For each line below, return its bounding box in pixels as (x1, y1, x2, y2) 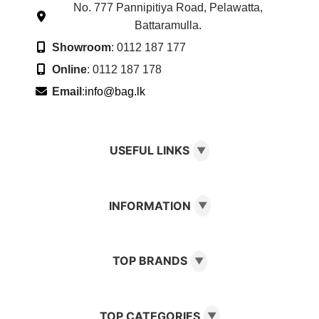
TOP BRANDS (112, 253, 187, 268)
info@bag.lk (85, 85, 145, 98)
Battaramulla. (135, 19, 202, 31)
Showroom (52, 41, 111, 53)
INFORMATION (108, 198, 191, 213)
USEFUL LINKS (110, 143, 189, 158)
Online (52, 63, 87, 75)
